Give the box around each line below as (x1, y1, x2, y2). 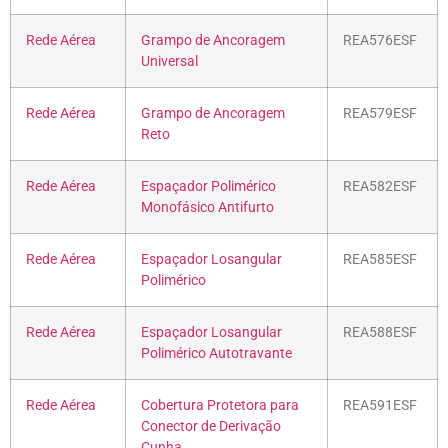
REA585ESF (343, 250, 417, 268)
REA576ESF (343, 31, 417, 49)
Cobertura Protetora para (141, 396, 299, 414)
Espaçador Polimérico (141, 177, 276, 195)
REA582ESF (343, 177, 417, 195)
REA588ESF (343, 323, 417, 341)
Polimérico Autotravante (141, 344, 292, 362)
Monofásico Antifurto (141, 198, 274, 216)
